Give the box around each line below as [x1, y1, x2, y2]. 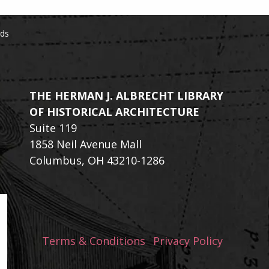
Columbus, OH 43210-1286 [29, 153, 165, 168]
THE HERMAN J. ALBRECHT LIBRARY [29, 88, 223, 103]
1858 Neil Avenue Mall [29, 137, 142, 151]
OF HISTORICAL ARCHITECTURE [29, 104, 199, 119]
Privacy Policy [153, 234, 223, 248]
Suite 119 [29, 121, 77, 135]
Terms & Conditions [41, 234, 145, 248]
